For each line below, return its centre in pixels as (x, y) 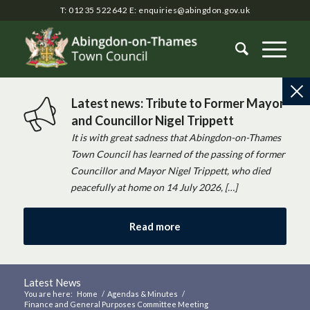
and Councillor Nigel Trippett (153, 120)
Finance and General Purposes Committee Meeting (116, 304)
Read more (155, 226)
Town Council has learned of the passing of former (177, 154)
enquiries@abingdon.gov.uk (194, 10)
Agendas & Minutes (142, 294)
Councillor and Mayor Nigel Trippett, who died (170, 171)
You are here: (48, 294)
